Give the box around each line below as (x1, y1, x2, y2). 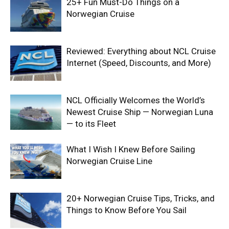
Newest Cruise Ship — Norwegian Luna (66, 107, 213, 118)
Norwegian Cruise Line (66, 156, 152, 167)
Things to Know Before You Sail (66, 205, 187, 216)
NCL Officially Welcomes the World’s (66, 95, 205, 106)
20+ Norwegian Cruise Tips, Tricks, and (66, 193, 215, 204)
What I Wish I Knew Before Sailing (66, 144, 195, 155)
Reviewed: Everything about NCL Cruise (66, 46, 216, 57)
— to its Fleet (66, 119, 116, 129)
